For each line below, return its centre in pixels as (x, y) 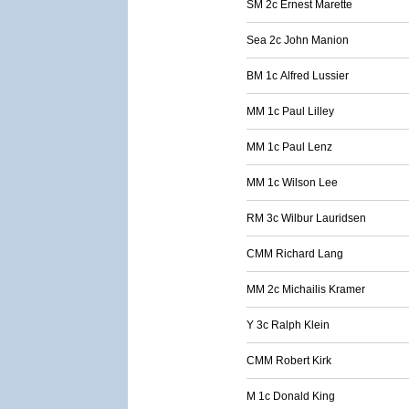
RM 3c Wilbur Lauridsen (306, 218)
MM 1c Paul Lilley (290, 111)
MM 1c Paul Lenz (289, 147)
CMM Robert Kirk (289, 361)
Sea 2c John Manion (298, 40)
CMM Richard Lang (295, 254)
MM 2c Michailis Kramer (306, 289)
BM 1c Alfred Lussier (298, 76)
